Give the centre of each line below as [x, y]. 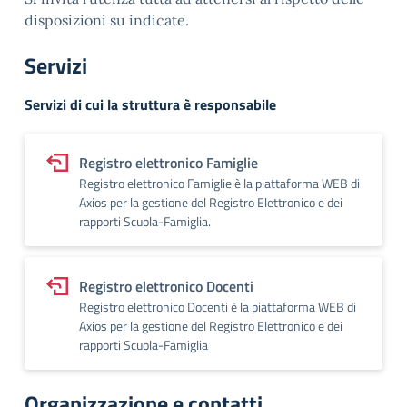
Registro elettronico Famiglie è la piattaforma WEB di [219, 183]
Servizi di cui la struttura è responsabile [150, 104]
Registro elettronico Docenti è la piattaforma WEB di [218, 307]
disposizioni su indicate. [107, 20]
